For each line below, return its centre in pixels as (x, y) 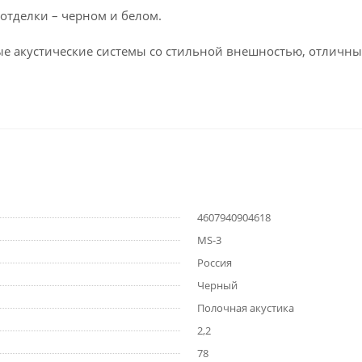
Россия (215, 263)
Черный (217, 286)
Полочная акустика (246, 308)
